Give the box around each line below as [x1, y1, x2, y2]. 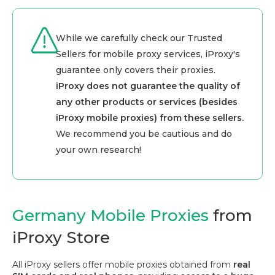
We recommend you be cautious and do [56, 128, 232, 140]
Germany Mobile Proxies [12, 206, 209, 226]
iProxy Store [12, 228, 110, 248]
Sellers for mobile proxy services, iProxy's [56, 48, 240, 60]
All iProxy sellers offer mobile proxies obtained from [12, 259, 231, 271]
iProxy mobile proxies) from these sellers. [56, 112, 244, 124]
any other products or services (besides [56, 96, 238, 108]
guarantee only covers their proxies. [56, 64, 215, 76]
